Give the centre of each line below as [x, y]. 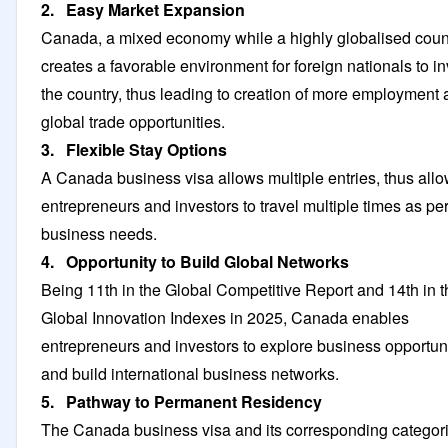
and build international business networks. [192, 373]
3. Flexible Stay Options [134, 149]
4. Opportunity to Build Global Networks [195, 261]
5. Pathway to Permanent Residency [181, 401]
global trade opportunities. [133, 121]
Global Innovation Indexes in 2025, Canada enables [225, 317]
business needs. [101, 233]
